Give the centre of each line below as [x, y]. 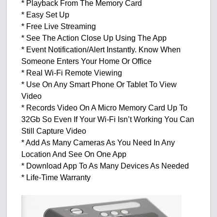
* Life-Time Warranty [56, 178]
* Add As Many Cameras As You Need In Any [98, 143]
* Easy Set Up [46, 15]
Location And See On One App [74, 155]
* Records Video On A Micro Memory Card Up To [105, 108]
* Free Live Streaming [59, 27]
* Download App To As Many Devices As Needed [105, 166]
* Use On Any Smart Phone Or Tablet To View [99, 85]
